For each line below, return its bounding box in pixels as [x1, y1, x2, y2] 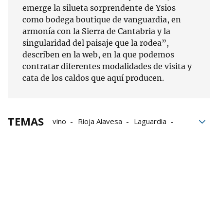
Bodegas [91, 130, 121, 140]
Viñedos [53, 130, 79, 140]
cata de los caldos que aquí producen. [22, 73, 166, 83]
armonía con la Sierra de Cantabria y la [22, 26, 170, 36]
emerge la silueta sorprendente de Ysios [22, 3, 176, 13]
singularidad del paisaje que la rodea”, [22, 38, 169, 48]
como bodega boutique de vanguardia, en [22, 15, 181, 25]
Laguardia [134, 116, 166, 127]
